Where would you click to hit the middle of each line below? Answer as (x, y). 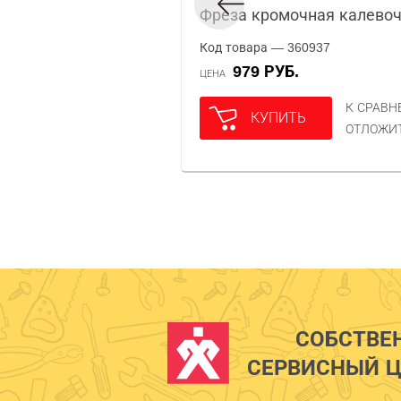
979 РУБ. (270, 72)
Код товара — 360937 (265, 47)
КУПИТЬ (278, 118)
